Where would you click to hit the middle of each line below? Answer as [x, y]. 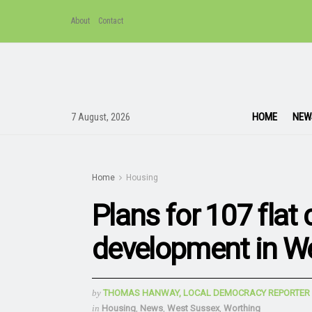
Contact [111, 21]
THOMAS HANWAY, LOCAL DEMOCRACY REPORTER [206, 292]
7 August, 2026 [101, 117]
